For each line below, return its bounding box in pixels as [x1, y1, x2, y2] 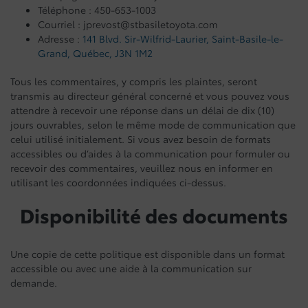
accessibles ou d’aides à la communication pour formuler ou [10, 146, 290, 160]
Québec [73, 46, 109, 60]
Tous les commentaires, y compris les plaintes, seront [10, 74, 257, 88]
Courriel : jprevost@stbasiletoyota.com [38, 17, 218, 31]
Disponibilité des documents [20, 201, 288, 228]
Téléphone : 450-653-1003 [38, 3, 156, 16]
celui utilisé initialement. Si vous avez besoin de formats [10, 132, 271, 146]
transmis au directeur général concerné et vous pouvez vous [10, 89, 289, 102]
